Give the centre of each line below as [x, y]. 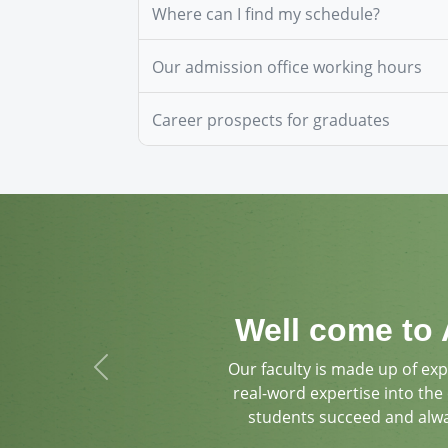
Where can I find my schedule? [266, 14]
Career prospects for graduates [271, 120]
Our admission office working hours [287, 67]
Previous [132, 377]
